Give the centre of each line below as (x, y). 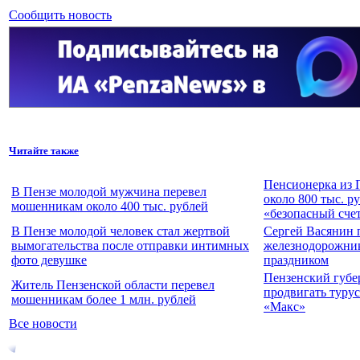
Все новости (43, 323)
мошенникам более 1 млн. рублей (104, 299)
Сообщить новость (60, 15)
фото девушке (49, 260)
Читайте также (44, 150)
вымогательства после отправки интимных (130, 245)
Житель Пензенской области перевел (113, 284)
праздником (296, 260)
